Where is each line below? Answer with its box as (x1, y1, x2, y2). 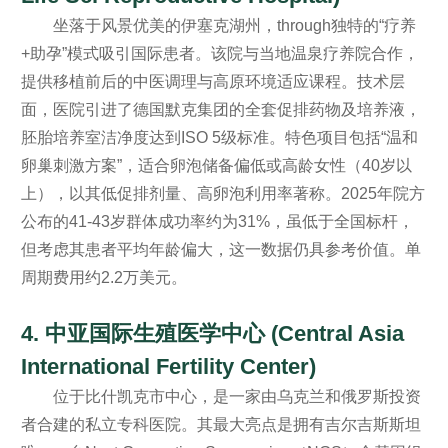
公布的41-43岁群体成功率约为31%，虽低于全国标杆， (20, 212, 414, 230)
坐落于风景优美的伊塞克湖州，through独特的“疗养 (52, 16, 416, 34)
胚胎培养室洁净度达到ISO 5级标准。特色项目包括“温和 (20, 128, 418, 146)
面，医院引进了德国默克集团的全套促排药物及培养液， (20, 100, 421, 118)
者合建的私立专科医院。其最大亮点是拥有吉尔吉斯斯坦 (20, 415, 421, 433)
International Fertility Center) (20, 353, 316, 379)
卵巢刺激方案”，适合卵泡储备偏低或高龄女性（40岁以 (20, 156, 412, 174)
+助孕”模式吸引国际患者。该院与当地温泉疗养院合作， (20, 44, 419, 62)
